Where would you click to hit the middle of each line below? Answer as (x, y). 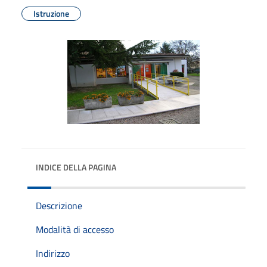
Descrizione (59, 205)
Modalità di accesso (75, 229)
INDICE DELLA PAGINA (76, 167)
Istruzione (51, 13)
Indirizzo (53, 253)
